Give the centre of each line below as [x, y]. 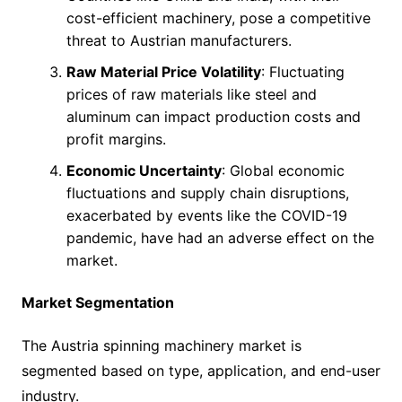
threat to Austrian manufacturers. [179, 40]
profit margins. [116, 139]
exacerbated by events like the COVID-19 [206, 215]
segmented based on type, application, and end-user [201, 370]
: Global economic [283, 170]
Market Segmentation [97, 302]
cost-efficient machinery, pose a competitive [218, 17]
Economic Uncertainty [144, 170]
